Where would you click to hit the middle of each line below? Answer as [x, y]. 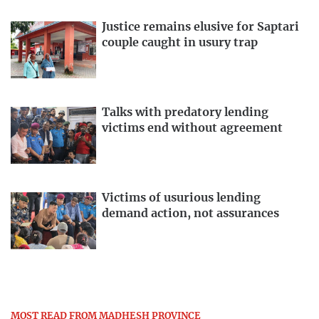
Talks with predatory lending [185, 113]
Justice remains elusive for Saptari [200, 27]
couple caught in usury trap [180, 43]
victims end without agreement [192, 129]
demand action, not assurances [190, 213]
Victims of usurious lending [181, 198]
